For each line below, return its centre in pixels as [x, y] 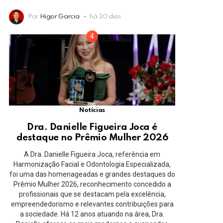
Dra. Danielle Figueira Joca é [92, 127]
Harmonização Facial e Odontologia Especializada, [92, 164]
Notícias [92, 111]
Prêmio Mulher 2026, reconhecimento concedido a [92, 184]
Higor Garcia [59, 17]
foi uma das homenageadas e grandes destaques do [92, 174]
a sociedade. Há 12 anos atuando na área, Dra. [92, 214]
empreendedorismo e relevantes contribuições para [92, 204]
